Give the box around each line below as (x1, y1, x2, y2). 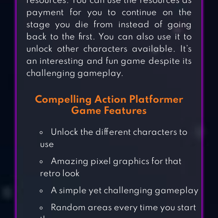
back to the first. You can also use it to (26, 33, 192, 42)
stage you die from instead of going (26, 20, 192, 30)
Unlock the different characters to (50, 128, 187, 137)
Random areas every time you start (50, 203, 196, 213)
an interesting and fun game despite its (26, 57, 192, 66)
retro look (39, 169, 80, 179)
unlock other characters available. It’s (26, 45, 192, 54)
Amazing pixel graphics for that (50, 157, 182, 166)
